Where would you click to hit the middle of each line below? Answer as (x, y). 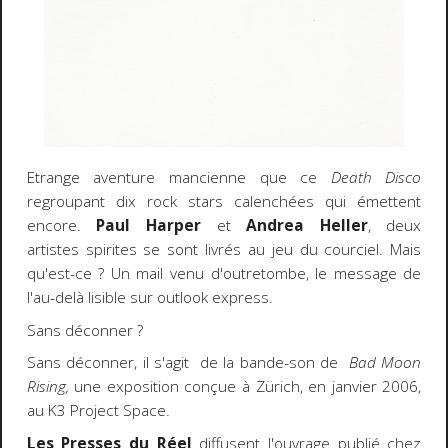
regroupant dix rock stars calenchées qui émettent (224, 202)
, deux (394, 226)
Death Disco (376, 178)
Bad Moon (385, 363)
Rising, (47, 387)
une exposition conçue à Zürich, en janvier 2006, (245, 387)
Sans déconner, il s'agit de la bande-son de (187, 363)
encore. (61, 226)
